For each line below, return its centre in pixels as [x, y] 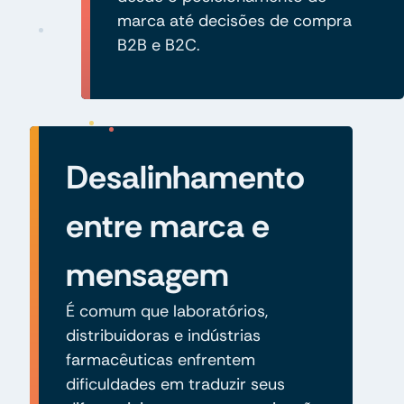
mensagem [147, 274]
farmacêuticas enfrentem [160, 359]
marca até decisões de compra [234, 20]
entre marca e [167, 225]
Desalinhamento [185, 177]
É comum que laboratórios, [166, 311]
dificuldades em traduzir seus [175, 384]
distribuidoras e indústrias [163, 335]
